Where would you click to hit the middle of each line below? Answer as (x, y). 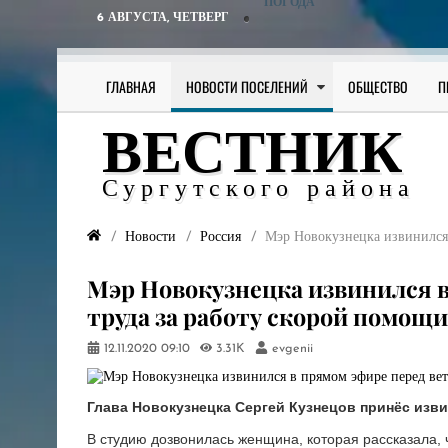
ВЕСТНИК (252, 157)
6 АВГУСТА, (135, 18)
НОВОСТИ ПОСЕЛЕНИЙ (247, 86)
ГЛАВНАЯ (131, 86)
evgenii (292, 349)
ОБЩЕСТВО (378, 86)
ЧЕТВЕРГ (201, 18)
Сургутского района (258, 190)
